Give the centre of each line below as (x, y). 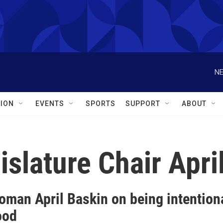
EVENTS (50, 104)
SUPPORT (143, 104)
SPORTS (101, 104)
